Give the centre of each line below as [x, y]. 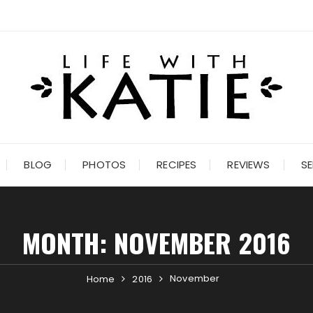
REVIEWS [249, 165]
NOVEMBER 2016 [202, 242]
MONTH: [68, 242]
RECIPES [177, 165]
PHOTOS [104, 165]
